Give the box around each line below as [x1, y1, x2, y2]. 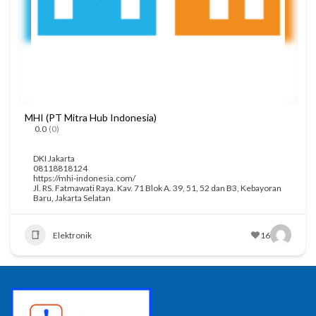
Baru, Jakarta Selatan [33, 193, 111, 204]
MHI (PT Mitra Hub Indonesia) [25, 111, 157, 124]
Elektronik [53, 229, 92, 241]
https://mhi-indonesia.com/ [33, 173, 135, 184]
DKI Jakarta [33, 153, 75, 164]
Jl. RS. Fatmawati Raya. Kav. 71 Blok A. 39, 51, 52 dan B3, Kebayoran [33, 183, 281, 194]
